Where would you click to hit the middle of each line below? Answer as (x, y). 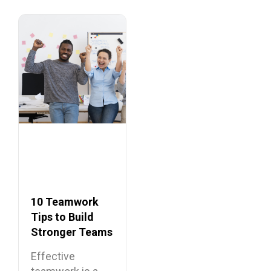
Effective (53, 256)
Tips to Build (62, 217)
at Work (50, 247)
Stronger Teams (72, 232)
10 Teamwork (65, 202)
